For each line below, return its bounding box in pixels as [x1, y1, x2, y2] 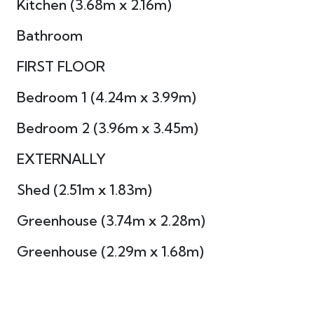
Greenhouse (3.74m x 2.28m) [16, 212, 205, 230]
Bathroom [16, 27, 83, 45]
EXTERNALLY [16, 150, 106, 168]
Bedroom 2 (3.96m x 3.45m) [16, 119, 198, 137]
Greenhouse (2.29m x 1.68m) [16, 243, 204, 261]
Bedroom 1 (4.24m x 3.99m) [16, 88, 196, 107]
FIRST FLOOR [16, 57, 105, 76]
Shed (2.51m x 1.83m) [16, 181, 152, 199]
